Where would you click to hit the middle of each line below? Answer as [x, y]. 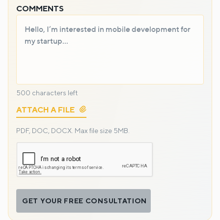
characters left [54, 93]
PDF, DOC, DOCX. [45, 131]
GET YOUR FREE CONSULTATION [85, 201]
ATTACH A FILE [45, 110]
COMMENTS [40, 9]
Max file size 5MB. [102, 131]
